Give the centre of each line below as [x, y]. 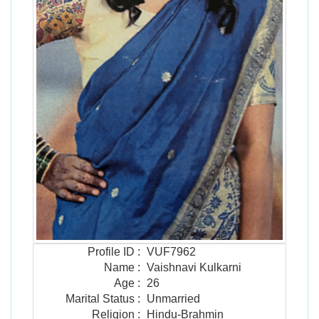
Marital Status [100, 299]
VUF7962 [171, 252]
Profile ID [111, 252]
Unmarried [173, 299]
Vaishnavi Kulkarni [194, 268]
